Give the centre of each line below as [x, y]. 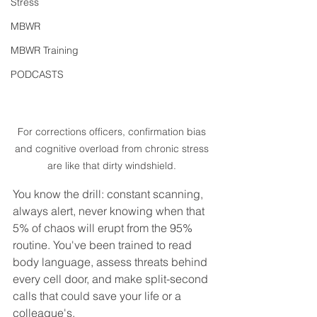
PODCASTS [37, 74]
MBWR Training [45, 50]
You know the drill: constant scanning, [109, 194]
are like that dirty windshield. [113, 165]
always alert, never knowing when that [110, 211]
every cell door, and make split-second [112, 278]
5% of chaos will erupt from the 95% [104, 227]
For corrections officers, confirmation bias [113, 131]
